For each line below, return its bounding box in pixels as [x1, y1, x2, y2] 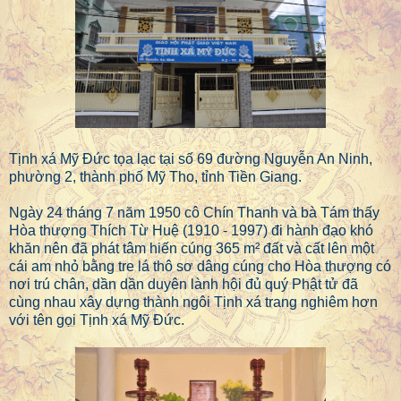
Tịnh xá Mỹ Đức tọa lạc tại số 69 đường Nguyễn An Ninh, [9, 151, 372, 167]
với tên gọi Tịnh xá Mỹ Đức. [9, 312, 184, 328]
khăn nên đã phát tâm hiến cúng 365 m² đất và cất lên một [9, 241, 374, 257]
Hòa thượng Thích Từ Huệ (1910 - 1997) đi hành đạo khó [9, 223, 373, 239]
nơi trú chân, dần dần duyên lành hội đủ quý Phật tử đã [9, 277, 358, 293]
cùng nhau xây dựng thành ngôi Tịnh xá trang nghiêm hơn [9, 294, 378, 311]
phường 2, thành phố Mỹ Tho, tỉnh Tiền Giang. [9, 169, 302, 185]
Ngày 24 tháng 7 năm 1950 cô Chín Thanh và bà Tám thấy [9, 205, 380, 221]
